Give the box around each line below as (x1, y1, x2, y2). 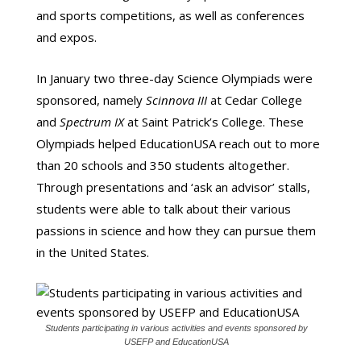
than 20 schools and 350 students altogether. (35, 157, 289, 173)
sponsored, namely (35, 92, 146, 108)
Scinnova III (145, 92, 207, 108)
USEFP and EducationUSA (123, 337, 229, 346)
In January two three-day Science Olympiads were (35, 70, 313, 86)
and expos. (35, 29, 97, 45)
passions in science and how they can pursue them (35, 222, 316, 239)
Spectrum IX (59, 114, 124, 130)
